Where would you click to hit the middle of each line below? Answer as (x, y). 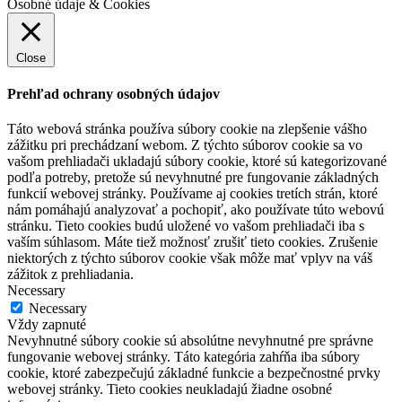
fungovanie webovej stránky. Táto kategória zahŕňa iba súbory (184, 357)
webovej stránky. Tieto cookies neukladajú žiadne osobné (170, 389)
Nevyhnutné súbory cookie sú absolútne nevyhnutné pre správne (190, 341)
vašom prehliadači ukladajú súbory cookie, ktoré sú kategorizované (197, 162)
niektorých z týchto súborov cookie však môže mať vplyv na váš (190, 258)
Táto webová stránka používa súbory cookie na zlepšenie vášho (187, 129)
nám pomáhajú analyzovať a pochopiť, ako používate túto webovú (196, 210)
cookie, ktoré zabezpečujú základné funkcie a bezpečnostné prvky (194, 373)
